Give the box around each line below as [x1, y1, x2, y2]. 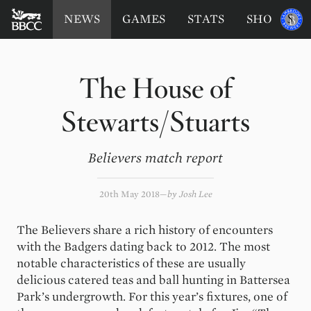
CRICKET [26, 28, 81, 42]
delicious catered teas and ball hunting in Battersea [17, 274, 290, 287]
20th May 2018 [99, 189, 160, 199]
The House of [78, 72, 233, 106]
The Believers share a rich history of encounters [17, 224, 273, 237]
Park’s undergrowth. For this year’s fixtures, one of [17, 290, 287, 303]
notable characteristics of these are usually [17, 257, 246, 270]
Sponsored [280, 7, 309, 14]
